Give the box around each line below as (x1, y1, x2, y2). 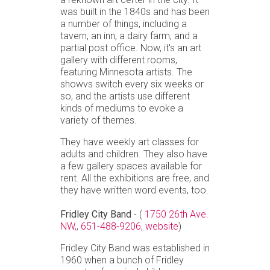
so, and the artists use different (60, 90, 190, 102)
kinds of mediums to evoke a (60, 102, 183, 114)
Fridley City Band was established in (60, 242, 210, 254)
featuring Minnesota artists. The (60, 66, 192, 78)
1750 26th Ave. (145, 208, 209, 220)
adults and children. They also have (60, 148, 207, 160)
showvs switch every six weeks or (60, 78, 204, 90)
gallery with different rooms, (60, 54, 177, 66)
